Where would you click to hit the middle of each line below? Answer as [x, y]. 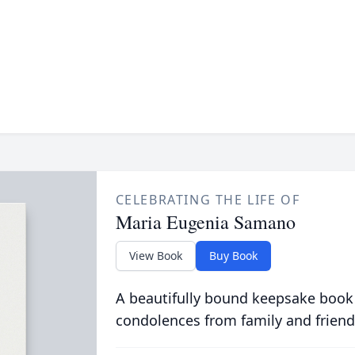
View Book [155, 256]
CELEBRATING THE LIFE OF [208, 200]
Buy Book [233, 256]
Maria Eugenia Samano [205, 222]
